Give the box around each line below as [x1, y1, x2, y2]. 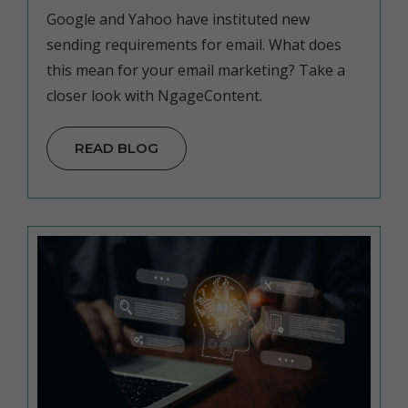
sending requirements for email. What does [46, 34, 342, 55]
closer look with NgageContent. [46, 85, 262, 106]
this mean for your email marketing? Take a [46, 59, 345, 80]
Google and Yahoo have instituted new [46, 8, 310, 29]
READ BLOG [75, 138, 158, 157]
